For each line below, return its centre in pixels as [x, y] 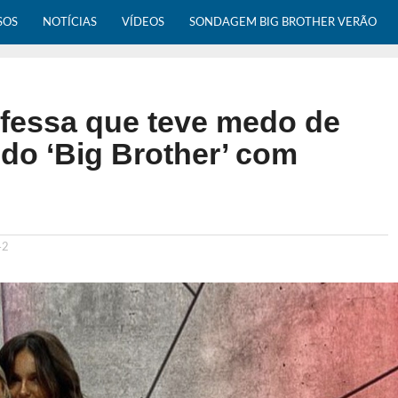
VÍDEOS [143, 22]
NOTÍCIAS [70, 22]
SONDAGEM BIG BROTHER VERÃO [283, 22]
